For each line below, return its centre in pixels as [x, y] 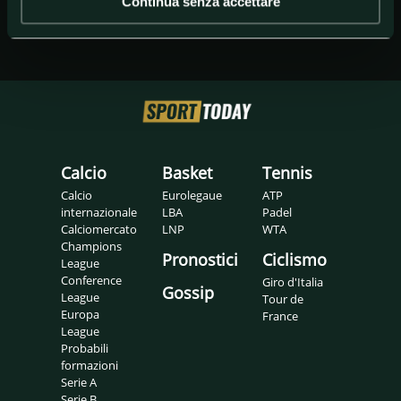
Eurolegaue [192, 195]
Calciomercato [99, 229]
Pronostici [200, 259]
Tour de [283, 299]
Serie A [79, 382]
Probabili [85, 348]
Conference [91, 280]
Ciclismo [295, 259]
